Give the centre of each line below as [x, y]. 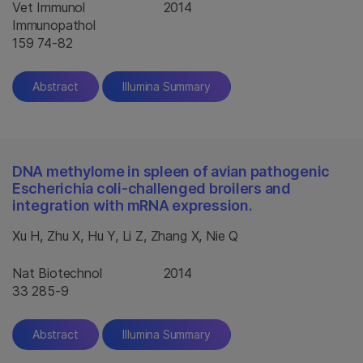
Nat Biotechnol [57, 273]
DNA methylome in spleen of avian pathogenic [171, 171]
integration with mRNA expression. [132, 205]
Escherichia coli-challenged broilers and [152, 188]
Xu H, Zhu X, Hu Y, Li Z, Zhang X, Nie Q [126, 236]
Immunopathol [54, 25]
